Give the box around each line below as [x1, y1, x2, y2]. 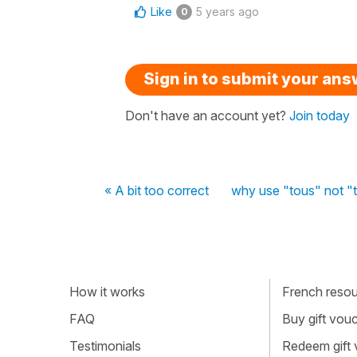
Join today [289, 107, 350, 124]
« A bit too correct [104, 182, 209, 198]
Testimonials [69, 337, 141, 354]
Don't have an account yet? [125, 107, 289, 124]
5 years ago [196, 4, 259, 18]
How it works [69, 284, 145, 300]
